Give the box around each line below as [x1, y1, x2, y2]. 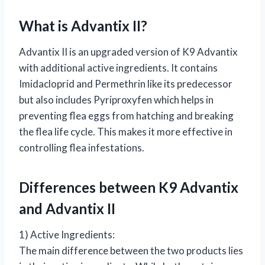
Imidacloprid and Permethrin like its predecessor [19, 77, 232, 90]
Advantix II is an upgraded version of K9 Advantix [19, 45, 238, 58]
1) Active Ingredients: [19, 228, 115, 241]
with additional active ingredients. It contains [19, 61, 218, 74]
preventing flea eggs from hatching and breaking [19, 109, 234, 122]
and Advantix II [19, 199, 115, 217]
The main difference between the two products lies [19, 244, 243, 257]
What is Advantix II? [19, 17, 147, 34]
